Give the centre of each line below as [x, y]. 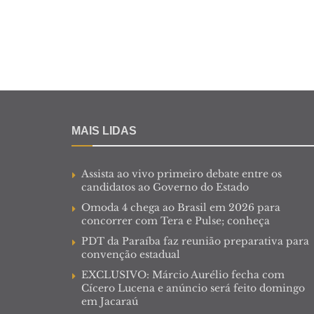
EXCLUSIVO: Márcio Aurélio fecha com [183, 274]
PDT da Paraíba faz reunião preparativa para [195, 241]
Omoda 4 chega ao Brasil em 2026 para [181, 207]
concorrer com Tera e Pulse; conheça [176, 220]
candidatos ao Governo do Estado [165, 187]
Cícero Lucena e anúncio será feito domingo [193, 288]
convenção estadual [131, 254]
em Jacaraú [110, 301]
